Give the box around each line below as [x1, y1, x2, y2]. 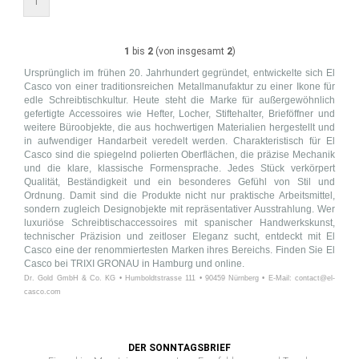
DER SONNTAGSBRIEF [128, 342, 231, 353]
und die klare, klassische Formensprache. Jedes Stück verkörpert [24, 163, 335, 174]
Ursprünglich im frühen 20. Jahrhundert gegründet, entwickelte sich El [24, 67, 335, 79]
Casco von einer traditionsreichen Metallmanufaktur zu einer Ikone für [24, 81, 335, 92]
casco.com [24, 288, 61, 296]
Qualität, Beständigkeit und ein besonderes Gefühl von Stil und [24, 176, 335, 188]
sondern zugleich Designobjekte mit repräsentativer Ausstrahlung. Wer [24, 204, 335, 215]
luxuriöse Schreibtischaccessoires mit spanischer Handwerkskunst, [24, 217, 335, 228]
